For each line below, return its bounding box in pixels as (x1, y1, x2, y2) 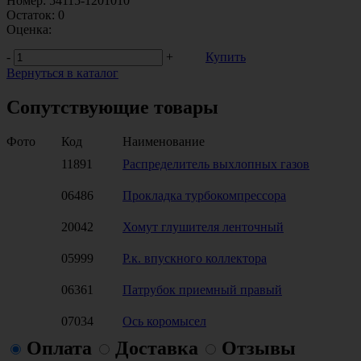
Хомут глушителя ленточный (122, 219, 284, 234)
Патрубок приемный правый (122, 282, 282, 297)
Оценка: (6, 22, 52, 36)
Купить (205, 50, 246, 64)
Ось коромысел (122, 313, 206, 328)
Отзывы (222, 337, 296, 359)
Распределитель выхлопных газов (122, 156, 309, 171)
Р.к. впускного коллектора (122, 251, 267, 265)
